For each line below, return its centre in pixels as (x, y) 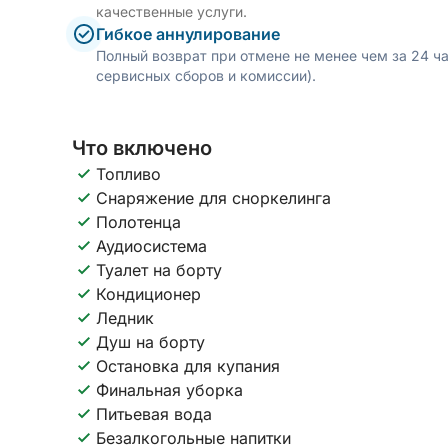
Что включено (142, 148)
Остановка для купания (188, 366)
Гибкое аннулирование (188, 34)
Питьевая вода (154, 414)
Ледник (125, 318)
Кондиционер (148, 294)
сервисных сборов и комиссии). (206, 75)
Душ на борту (150, 342)
